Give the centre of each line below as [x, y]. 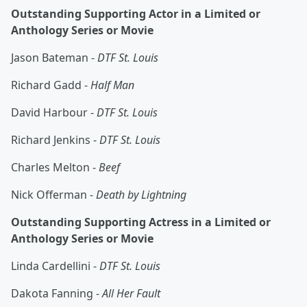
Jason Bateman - [54, 58]
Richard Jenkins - [55, 140]
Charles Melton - [55, 168]
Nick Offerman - [53, 195]
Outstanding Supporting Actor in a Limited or [136, 14]
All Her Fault [131, 294]
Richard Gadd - [51, 85]
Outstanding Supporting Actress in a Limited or [141, 222]
